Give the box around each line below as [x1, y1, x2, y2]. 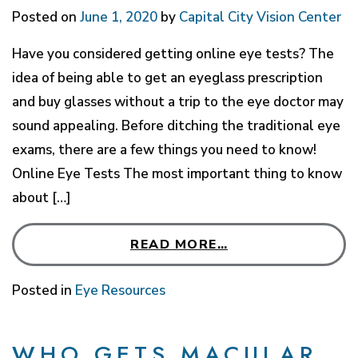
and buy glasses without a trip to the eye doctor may [12, 92, 344, 111]
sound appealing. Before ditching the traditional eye [12, 116, 340, 135]
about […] [12, 188, 71, 207]
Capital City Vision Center [179, 7, 341, 26]
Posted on [12, 7, 80, 26]
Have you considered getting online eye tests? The [12, 44, 334, 63]
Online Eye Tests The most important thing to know [12, 164, 342, 183]
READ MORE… [130, 235, 228, 253]
